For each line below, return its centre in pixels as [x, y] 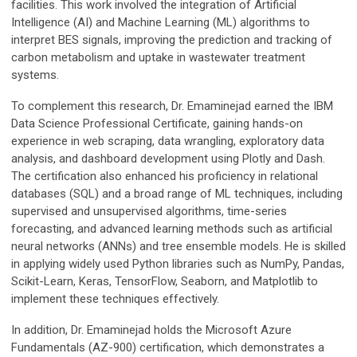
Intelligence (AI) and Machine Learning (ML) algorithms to [161, 23]
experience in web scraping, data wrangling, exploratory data [168, 141]
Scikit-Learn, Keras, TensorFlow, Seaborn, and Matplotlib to [165, 282]
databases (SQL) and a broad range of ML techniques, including [177, 194]
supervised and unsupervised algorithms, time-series [149, 212]
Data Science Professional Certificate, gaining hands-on [157, 124]
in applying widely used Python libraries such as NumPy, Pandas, [178, 264]
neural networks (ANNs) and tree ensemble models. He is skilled [178, 247]
